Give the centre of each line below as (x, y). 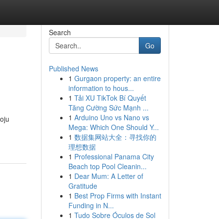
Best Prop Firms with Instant (118, 196)
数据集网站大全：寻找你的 (115, 137)
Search (60, 32)
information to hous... (101, 88)
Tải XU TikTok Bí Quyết (110, 98)
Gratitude (83, 186)
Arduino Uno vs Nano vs (111, 117)
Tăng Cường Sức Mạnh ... (108, 108)
